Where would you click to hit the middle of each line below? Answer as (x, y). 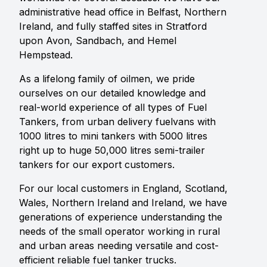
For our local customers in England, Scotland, (123, 188)
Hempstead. (46, 55)
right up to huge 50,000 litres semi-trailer (112, 150)
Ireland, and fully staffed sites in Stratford (113, 26)
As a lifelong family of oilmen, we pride (107, 79)
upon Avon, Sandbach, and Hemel (98, 41)
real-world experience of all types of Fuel (113, 107)
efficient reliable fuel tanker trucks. (98, 260)
